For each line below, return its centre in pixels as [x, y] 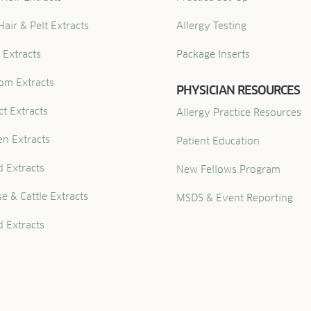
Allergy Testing [211, 26]
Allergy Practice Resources [238, 112]
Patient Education [218, 141]
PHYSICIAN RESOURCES [238, 90]
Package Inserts [213, 54]
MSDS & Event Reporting [234, 197]
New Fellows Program [228, 169]
